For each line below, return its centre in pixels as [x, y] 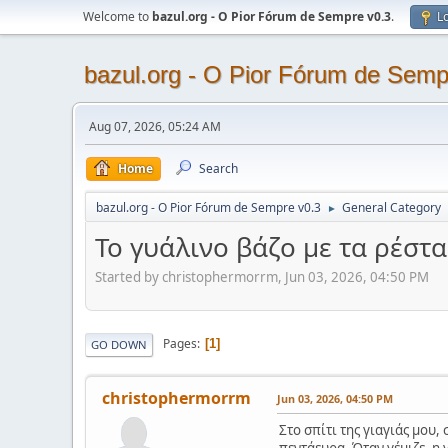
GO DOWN [119, 344]
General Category [391, 207]
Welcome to [117, 16]
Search [218, 168]
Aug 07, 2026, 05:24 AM [155, 126]
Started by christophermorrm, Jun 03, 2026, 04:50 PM [262, 276]
